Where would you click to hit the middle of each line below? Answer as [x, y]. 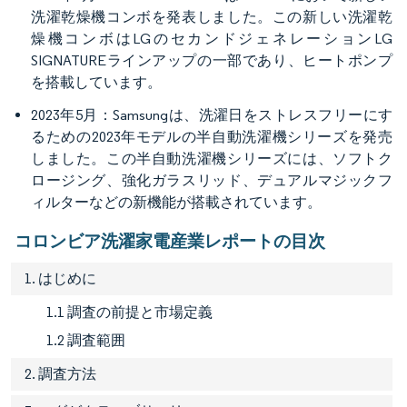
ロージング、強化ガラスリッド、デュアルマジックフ [212, 180]
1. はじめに [60, 278]
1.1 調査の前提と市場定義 [129, 312]
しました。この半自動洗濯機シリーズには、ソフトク [212, 158]
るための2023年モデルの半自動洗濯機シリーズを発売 [212, 136]
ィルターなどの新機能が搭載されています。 [176, 202]
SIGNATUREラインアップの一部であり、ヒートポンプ [212, 60]
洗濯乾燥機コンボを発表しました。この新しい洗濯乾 [212, 16]
